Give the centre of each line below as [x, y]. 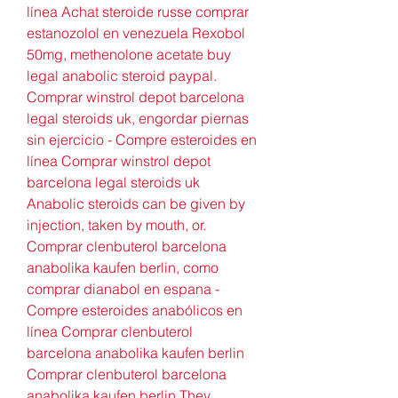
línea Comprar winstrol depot [119, 160]
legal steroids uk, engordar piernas [138, 118]
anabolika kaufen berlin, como [123, 267]
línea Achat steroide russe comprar [138, 11]
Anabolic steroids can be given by [136, 203]
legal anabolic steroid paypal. [122, 75]
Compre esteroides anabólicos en [135, 310]
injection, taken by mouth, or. [116, 224]
